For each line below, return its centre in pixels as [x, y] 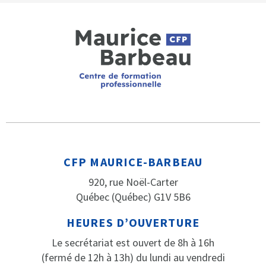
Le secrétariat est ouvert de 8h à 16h [133, 243]
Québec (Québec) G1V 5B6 [133, 197]
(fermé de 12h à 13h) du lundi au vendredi [133, 258]
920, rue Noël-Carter [133, 182]
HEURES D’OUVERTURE [133, 223]
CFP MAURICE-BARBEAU [133, 162]
